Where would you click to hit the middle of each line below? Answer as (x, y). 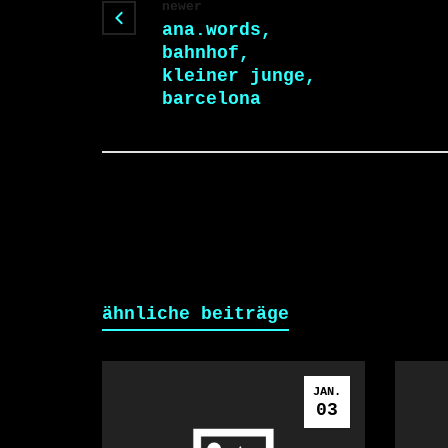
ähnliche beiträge (195, 314)
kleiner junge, (239, 76)
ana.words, (217, 30)
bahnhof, (206, 53)
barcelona (211, 99)
